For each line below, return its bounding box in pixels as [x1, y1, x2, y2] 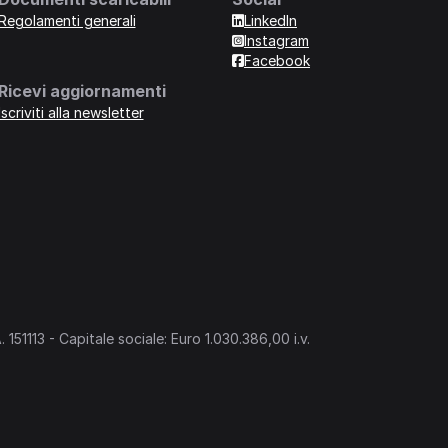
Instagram [244, 32, 309, 50]
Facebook [244, 52, 310, 70]
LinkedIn [244, 12, 297, 30]
